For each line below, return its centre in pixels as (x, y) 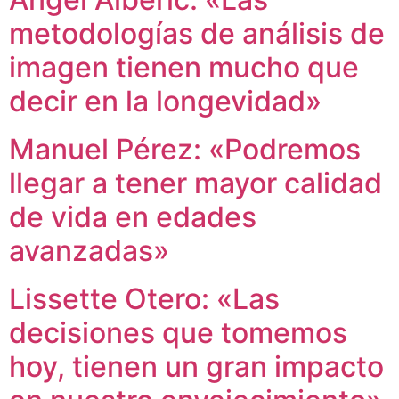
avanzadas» (89, 250)
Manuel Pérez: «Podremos (185, 149)
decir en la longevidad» (165, 101)
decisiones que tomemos (178, 332)
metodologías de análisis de (197, 33)
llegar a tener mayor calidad (195, 183)
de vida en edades (133, 216)
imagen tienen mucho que (184, 67)
